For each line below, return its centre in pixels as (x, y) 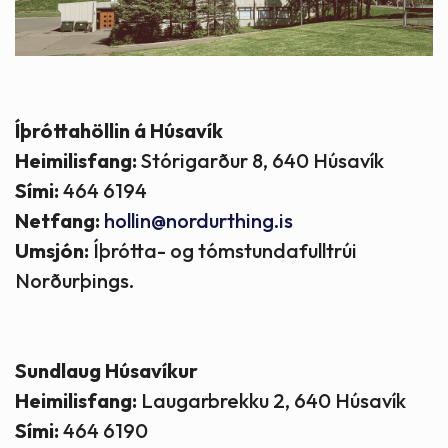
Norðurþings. (76, 281)
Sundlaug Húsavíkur (106, 371)
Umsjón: (52, 251)
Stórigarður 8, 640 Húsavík (260, 161)
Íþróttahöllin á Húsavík (119, 131)
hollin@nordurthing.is (198, 221)
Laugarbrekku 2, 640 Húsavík (271, 401)
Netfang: (57, 221)
